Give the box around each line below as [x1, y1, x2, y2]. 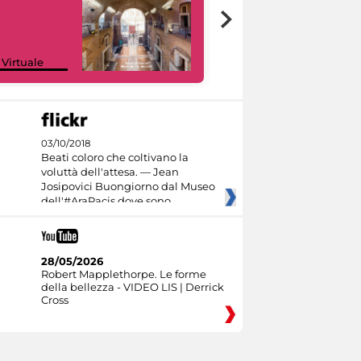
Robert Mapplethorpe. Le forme [40, 267, 206, 280]
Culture [236, 55, 276, 68]
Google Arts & [236, 42, 309, 56]
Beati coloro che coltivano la [40, 151, 189, 164]
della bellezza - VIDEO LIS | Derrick [40, 280, 224, 293]
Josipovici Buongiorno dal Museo [40, 180, 215, 193]
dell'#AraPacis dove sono [40, 194, 171, 208]
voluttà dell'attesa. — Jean [40, 165, 179, 179]
